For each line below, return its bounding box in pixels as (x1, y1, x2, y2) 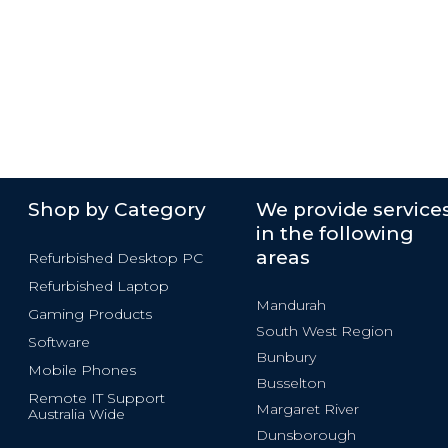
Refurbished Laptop (28, 276, 169, 295)
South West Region (256, 321, 393, 340)
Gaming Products (28, 304, 152, 323)
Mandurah (256, 295, 326, 314)
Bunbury (256, 347, 316, 366)
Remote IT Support (28, 388, 165, 407)
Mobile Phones (28, 360, 136, 379)
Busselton (256, 373, 326, 392)
